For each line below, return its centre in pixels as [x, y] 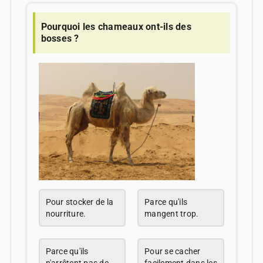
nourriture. [66, 214]
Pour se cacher [173, 252]
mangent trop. [172, 214]
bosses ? [60, 38]
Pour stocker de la [80, 202]
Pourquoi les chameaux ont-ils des [116, 26]
